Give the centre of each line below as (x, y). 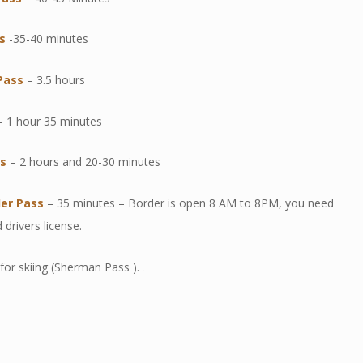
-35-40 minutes (49, 39)
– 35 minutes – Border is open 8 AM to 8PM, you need (189, 203)
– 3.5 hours (56, 79)
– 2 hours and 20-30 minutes (85, 162)
